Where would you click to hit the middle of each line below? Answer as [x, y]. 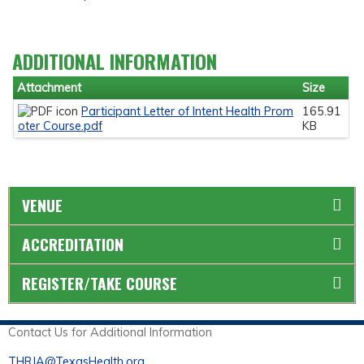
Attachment [49, 88]
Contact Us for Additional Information [112, 332]
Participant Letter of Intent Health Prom [187, 112]
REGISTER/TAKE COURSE [100, 283]
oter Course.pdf [60, 126]
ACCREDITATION [73, 244]
